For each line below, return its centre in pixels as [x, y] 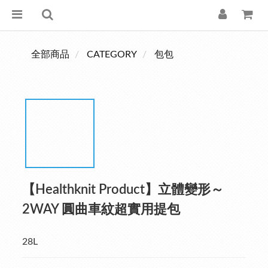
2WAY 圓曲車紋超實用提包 [101, 209]
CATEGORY [112, 54]
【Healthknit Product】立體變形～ [123, 190]
